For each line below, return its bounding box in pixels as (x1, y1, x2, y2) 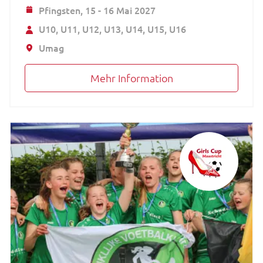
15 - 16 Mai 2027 (85, 3, 156, 16)
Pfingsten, (39, 3, 85, 16)
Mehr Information (90, 70, 173, 85)
